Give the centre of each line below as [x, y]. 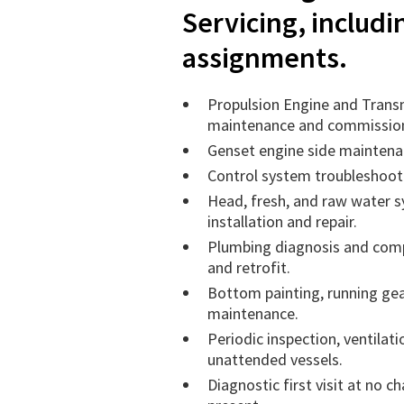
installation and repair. [282, 221]
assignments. [265, 58]
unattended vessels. [275, 359]
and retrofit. [249, 267]
